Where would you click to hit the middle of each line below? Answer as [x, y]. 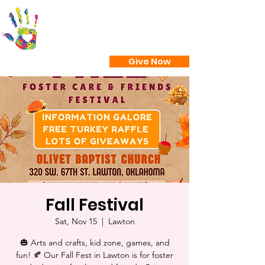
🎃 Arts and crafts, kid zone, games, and [95, 243]
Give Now [149, 61]
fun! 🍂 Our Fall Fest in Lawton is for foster [95, 255]
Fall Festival [95, 205]
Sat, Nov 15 [76, 221]
